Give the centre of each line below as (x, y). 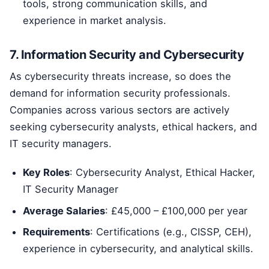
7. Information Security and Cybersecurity (127, 54)
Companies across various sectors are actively (119, 110)
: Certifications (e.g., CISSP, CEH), (171, 232)
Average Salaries (64, 210)
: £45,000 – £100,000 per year (177, 210)
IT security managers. (61, 143)
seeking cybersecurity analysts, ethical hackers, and (133, 126)
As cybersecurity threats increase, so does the (120, 76)
